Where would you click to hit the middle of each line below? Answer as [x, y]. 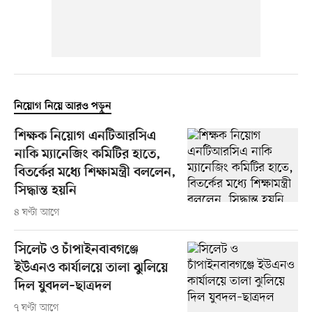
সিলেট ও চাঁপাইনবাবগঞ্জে [76, 250]
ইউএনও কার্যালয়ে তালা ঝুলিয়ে [91, 268]
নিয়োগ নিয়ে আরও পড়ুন [62, 106]
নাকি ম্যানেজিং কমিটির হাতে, [87, 155]
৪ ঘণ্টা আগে [37, 212]
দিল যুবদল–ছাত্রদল [63, 286]
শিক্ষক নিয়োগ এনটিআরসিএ [85, 136]
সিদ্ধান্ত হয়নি [45, 191]
